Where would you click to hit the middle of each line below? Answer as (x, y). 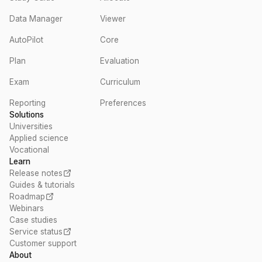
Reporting (27, 103)
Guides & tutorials (42, 185)
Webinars (27, 208)
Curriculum (120, 82)
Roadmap (27, 196)
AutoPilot (26, 40)
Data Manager (36, 19)
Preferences (123, 103)
